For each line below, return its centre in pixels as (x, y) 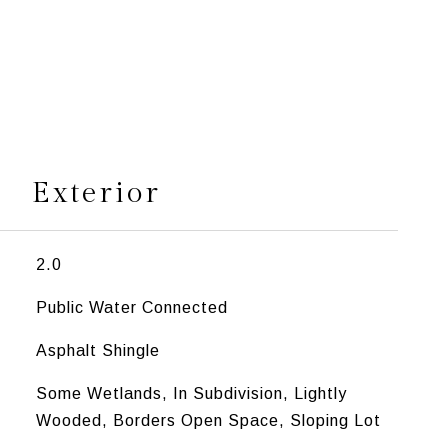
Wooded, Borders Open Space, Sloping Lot (208, 420)
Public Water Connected (131, 307)
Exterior (96, 193)
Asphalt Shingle (97, 350)
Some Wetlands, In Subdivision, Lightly (191, 393)
